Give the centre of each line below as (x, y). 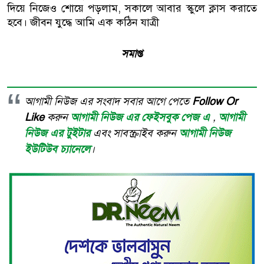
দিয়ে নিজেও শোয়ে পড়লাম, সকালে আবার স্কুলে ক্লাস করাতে (132, 8)
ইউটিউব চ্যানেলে (57, 149)
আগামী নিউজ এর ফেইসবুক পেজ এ (142, 117)
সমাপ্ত (132, 54)
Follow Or (215, 101)
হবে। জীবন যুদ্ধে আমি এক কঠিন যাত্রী (83, 22)
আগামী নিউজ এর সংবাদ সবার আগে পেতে (108, 101)
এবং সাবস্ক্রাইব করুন (136, 133)
